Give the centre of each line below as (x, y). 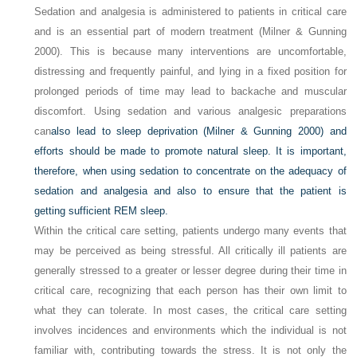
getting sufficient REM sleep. (102, 210)
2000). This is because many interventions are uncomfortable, (190, 51)
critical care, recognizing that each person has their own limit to (190, 290)
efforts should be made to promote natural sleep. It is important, (190, 151)
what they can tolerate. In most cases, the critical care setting (190, 310)
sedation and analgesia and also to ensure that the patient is (190, 190)
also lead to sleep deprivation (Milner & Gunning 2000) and (199, 131)
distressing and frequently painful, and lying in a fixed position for (190, 71)
